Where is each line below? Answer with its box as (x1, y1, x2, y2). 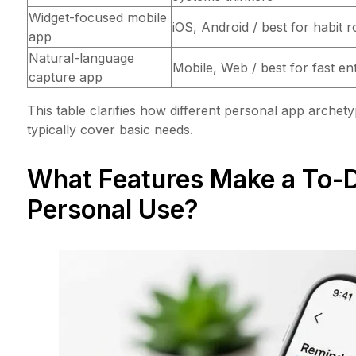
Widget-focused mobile (29, 10, 167, 26)
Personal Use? (27, 194, 199, 226)
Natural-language (29, 50, 134, 67)
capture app (29, 69, 103, 86)
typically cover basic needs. (27, 122, 193, 138)
